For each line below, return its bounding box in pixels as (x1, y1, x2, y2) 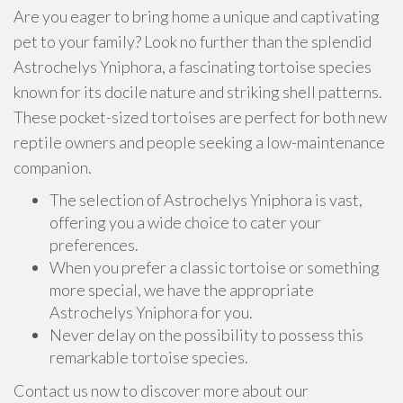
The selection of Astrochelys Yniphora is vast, (49, 190, 363, 210)
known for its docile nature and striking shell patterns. (13, 82, 382, 102)
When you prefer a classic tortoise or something (49, 257, 380, 277)
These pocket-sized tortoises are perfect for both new (13, 107, 387, 127)
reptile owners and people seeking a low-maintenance (13, 132, 385, 152)
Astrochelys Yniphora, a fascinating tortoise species (13, 57, 372, 76)
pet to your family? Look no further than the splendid (13, 31, 372, 51)
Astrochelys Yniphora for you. (49, 302, 253, 322)
